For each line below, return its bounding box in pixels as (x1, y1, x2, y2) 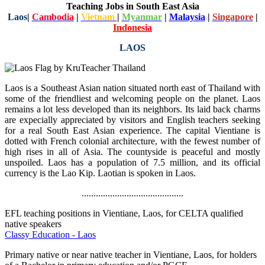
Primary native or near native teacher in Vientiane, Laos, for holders (5, 249, 257, 260)
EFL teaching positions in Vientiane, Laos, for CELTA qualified (5, 208, 243, 218)
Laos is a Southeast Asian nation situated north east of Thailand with (5, 82, 260, 93)
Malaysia (169, 11, 205, 22)
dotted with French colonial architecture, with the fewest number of (5, 135, 260, 146)
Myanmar (121, 11, 162, 22)
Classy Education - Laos (5, 229, 96, 240)
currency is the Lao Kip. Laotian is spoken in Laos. (5, 167, 198, 178)
